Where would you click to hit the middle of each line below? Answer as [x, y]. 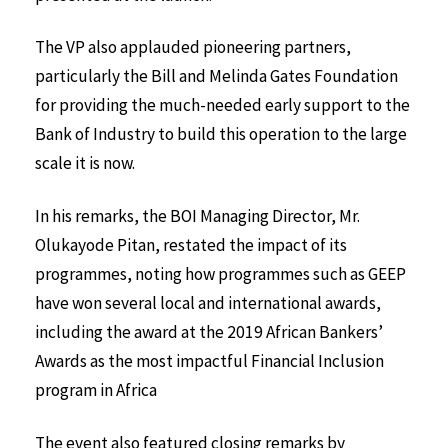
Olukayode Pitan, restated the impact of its [191, 245]
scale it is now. [86, 163]
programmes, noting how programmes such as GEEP [220, 274]
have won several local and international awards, [208, 303]
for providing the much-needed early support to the [222, 105]
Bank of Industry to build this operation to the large [221, 134]
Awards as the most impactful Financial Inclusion [209, 361]
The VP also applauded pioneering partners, [193, 47]
